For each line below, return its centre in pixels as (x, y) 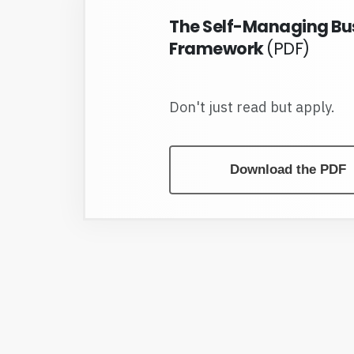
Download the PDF (288, 170)
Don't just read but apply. (254, 107)
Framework (218, 48)
